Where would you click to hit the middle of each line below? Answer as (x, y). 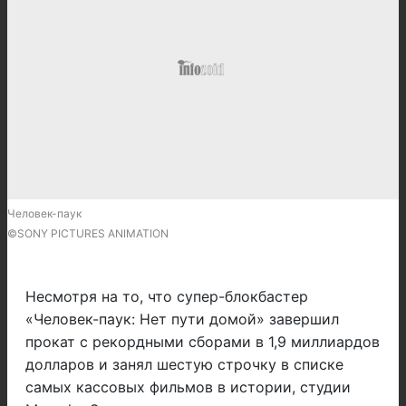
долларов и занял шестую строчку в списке (184, 365)
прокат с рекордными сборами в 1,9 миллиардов (203, 342)
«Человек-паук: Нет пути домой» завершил (182, 319)
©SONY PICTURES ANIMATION (88, 234)
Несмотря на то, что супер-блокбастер (167, 297)
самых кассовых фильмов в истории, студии (188, 387)
